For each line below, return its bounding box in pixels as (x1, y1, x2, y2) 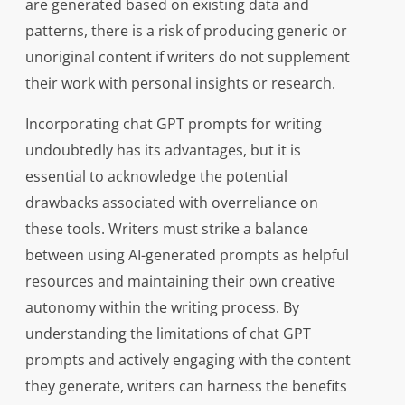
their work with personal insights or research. (24, 73, 335, 94)
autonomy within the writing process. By (24, 297, 299, 318)
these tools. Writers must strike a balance (24, 219, 308, 240)
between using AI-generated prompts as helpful (24, 245, 349, 266)
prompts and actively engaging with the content (24, 350, 351, 371)
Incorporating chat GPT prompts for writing (24, 114, 322, 135)
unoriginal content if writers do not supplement (24, 47, 350, 68)
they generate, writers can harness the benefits (24, 376, 347, 397)
